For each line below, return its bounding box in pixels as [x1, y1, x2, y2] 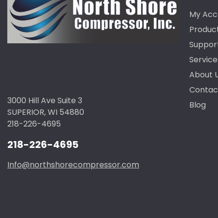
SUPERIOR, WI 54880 [7, 107, 84, 118]
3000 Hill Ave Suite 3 [7, 95, 82, 107]
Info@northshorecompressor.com [7, 159, 139, 171]
